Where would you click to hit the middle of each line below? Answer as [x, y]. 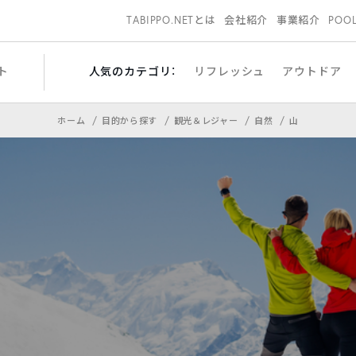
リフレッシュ [230, 71]
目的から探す [131, 121]
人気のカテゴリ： [133, 71]
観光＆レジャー [207, 121]
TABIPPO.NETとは [171, 20]
